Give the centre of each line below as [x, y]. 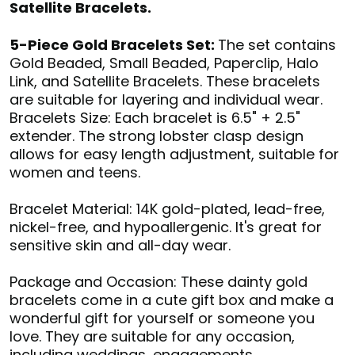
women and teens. [75, 172]
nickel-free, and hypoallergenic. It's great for [166, 227]
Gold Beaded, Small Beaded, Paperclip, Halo [164, 63]
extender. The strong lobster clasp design [157, 136]
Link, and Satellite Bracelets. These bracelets [165, 81]
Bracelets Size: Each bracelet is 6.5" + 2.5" [155, 117]
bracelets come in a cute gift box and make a [172, 300]
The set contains [277, 44]
